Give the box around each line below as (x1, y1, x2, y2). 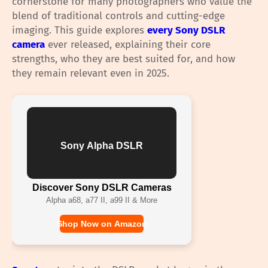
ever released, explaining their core (45, 38, 211, 51)
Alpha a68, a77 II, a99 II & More (46, 195, 157, 205)
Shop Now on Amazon (56, 218, 147, 229)
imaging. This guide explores (12, 23, 147, 36)
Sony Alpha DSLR (60, 140, 143, 151)
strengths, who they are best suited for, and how (12, 52, 235, 65)
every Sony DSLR (147, 23, 225, 36)
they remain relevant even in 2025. (12, 66, 169, 80)
